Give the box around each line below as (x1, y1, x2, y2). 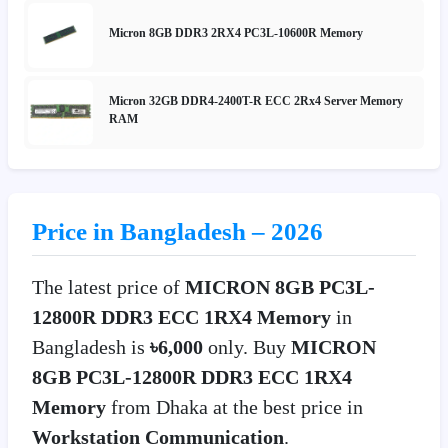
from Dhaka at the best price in (106, 395, 363, 418)
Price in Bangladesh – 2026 (32, 217, 323, 245)
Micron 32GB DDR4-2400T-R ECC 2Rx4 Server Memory (109, 94, 403, 109)
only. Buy (208, 335, 291, 358)
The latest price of (32, 275, 185, 298)
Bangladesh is (32, 335, 150, 358)
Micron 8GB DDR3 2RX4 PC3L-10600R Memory (109, 26, 363, 41)
